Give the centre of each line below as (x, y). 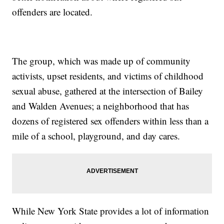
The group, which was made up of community (101, 61)
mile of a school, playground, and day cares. (96, 136)
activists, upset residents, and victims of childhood (108, 76)
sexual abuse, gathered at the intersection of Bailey (108, 91)
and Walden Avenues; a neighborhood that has (101, 106)
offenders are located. (52, 12)
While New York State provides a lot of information (111, 211)
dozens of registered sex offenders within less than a (110, 121)
